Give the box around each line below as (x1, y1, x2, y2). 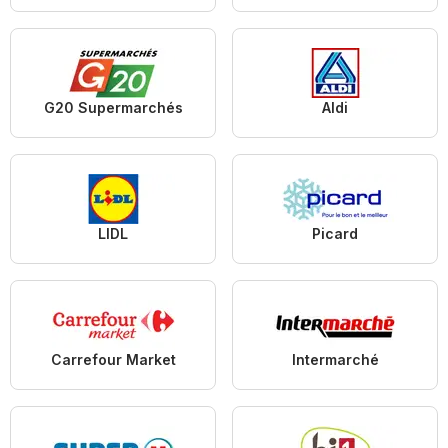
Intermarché (291, 351, 379, 369)
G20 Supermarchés (43, 99, 183, 117)
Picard (312, 225, 358, 243)
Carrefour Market (50, 351, 176, 369)
